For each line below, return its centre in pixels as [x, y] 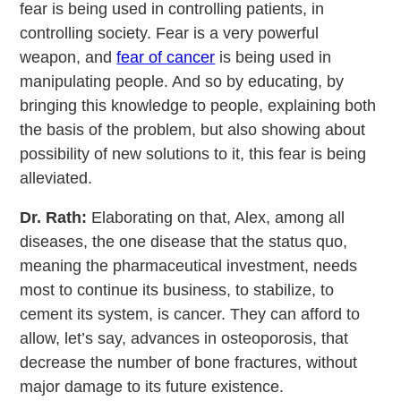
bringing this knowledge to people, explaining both [198, 106]
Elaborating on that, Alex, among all [216, 218]
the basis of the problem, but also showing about [193, 130]
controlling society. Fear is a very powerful [170, 34]
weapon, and [68, 58]
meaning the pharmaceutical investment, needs [189, 266]
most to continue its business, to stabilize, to [177, 290]
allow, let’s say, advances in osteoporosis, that [184, 339]
